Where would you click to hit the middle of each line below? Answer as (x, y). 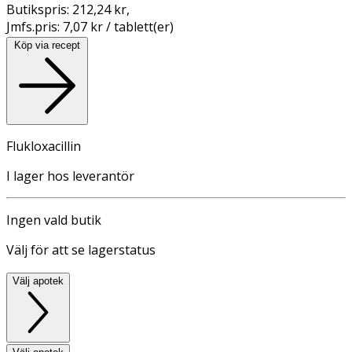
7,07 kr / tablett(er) (118, 26)
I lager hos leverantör (70, 176)
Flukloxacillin (44, 146)
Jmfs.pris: (35, 26)
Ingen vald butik (54, 220)
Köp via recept (47, 45)
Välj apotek (38, 280)
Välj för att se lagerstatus (81, 249)
